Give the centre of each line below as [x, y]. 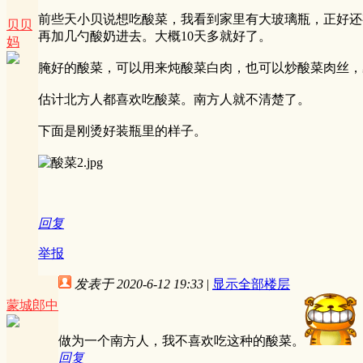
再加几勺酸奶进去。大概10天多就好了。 [155, 36]
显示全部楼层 [251, 284]
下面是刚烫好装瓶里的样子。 [122, 131]
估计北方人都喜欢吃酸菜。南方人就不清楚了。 [174, 100]
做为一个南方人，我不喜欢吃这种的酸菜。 [181, 340]
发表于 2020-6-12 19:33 [139, 284]
